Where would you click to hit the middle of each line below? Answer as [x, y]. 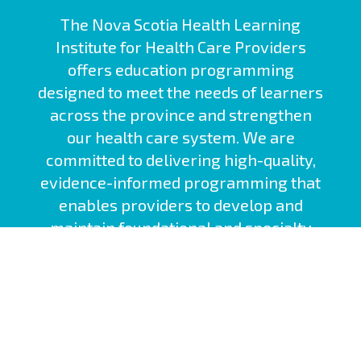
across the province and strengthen [180, 115]
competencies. [180, 250]
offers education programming [180, 70]
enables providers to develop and [180, 205]
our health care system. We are [180, 137]
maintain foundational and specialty [180, 228]
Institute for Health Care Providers [180, 47]
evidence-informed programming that [180, 183]
